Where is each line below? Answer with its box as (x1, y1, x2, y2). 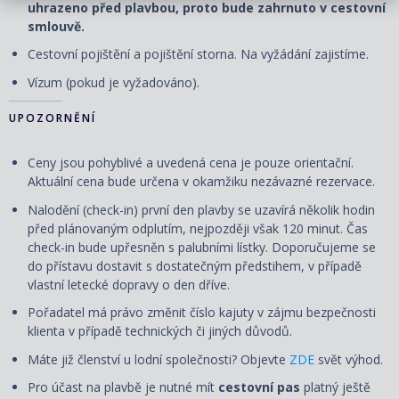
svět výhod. (314, 350, 383, 368)
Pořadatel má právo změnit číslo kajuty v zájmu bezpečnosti (28, 304, 376, 322)
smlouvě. (28, 17, 85, 35)
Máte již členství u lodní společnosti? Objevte (28, 350, 289, 368)
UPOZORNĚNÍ (9, 110, 96, 126)
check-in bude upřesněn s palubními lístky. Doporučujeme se (28, 238, 376, 256)
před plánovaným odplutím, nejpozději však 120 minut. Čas (28, 219, 368, 237)
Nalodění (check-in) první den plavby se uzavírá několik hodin (28, 200, 375, 218)
